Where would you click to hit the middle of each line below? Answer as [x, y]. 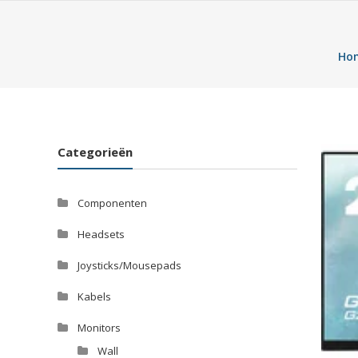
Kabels [94, 296]
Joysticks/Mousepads [129, 265]
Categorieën [95, 152]
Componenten [112, 203]
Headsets [101, 234]
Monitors [99, 328]
